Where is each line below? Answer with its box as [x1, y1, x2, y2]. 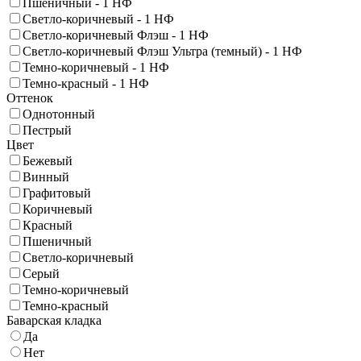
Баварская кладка [6, 313, 102, 327]
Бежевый [23, 153, 73, 168]
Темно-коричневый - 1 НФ [23, 60, 169, 74]
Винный [23, 169, 69, 184]
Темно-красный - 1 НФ [23, 76, 149, 90]
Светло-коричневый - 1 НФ [23, 11, 174, 26]
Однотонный [23, 106, 95, 121]
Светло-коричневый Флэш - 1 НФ [23, 27, 209, 42]
